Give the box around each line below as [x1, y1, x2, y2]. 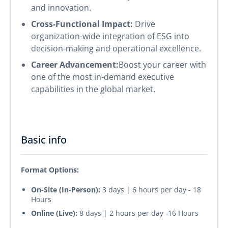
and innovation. [31, 2, 91, 13]
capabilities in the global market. [31, 83, 155, 95]
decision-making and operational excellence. [31, 43, 201, 54]
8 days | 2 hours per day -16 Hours [77, 208, 198, 218]
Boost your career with [119, 59, 206, 70]
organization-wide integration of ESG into [31, 31, 189, 42]
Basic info [21, 133, 67, 147]
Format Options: [21, 165, 79, 175]
